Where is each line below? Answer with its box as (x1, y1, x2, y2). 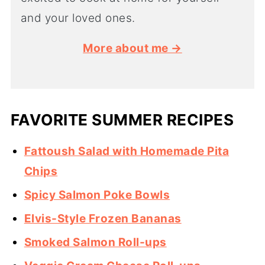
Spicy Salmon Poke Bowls (24, 188, 170, 202)
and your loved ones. (20, 11, 135, 25)
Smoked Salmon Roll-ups (24, 235, 167, 250)
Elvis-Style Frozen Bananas (24, 212, 182, 226)
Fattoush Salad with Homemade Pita (24, 144, 230, 159)
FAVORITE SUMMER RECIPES (10, 111, 234, 130)
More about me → (83, 41, 182, 56)
